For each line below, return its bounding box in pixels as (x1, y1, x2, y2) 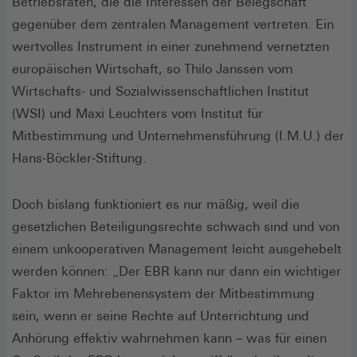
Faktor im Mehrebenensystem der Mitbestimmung (12, 285, 315, 301)
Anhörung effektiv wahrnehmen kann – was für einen (12, 330, 327, 346)
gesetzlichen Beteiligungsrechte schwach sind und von (12, 218, 339, 234)
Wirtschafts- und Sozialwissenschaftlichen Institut (12, 83, 309, 99)
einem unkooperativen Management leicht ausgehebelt (12, 241, 342, 257)
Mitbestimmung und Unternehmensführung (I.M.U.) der (12, 127, 344, 143)
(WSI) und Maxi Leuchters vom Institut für (12, 105, 263, 121)
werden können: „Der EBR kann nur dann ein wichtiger (12, 263, 341, 279)
